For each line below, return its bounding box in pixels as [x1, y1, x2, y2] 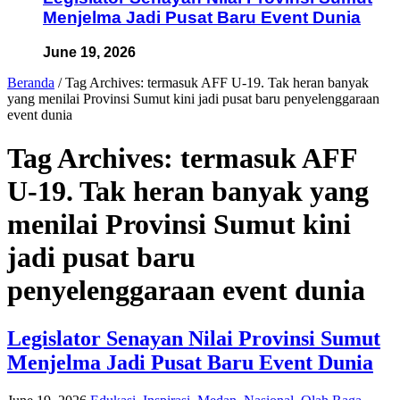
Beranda [7, 74, 54, 90]
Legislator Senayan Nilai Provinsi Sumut [7, 326, 380, 350]
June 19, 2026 [43, 44, 136, 60]
